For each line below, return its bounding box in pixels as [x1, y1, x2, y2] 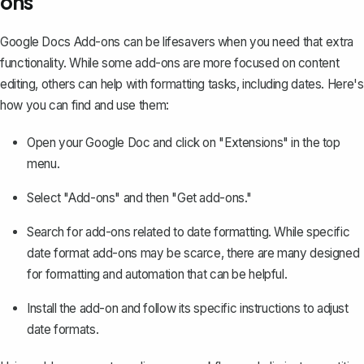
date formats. [27, 321, 99, 337]
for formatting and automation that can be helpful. [27, 266, 288, 282]
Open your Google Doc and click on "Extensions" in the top [27, 134, 340, 150]
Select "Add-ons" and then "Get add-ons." [27, 189, 253, 206]
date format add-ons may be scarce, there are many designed [27, 245, 360, 261]
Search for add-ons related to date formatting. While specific [27, 223, 350, 240]
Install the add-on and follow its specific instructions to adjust [27, 300, 349, 316]
